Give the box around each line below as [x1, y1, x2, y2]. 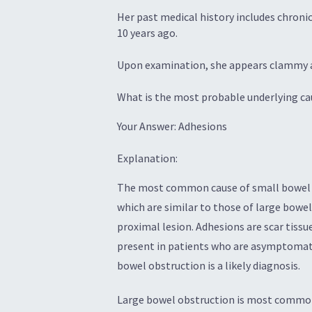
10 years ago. [117, 26, 178, 40]
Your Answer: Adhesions [117, 119, 227, 134]
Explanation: [117, 150, 178, 165]
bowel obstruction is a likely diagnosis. [117, 258, 300, 272]
